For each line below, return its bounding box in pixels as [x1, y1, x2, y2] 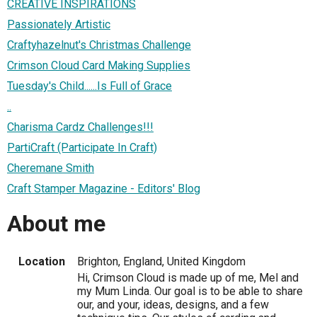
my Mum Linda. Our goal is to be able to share [77, 284, 303, 298]
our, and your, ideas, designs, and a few [77, 297, 269, 311]
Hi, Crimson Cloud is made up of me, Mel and [77, 270, 299, 284]
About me [7, 210, 105, 238]
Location [18, 254, 65, 268]
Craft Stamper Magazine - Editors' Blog [7, 181, 200, 195]
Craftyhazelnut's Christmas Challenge [7, 38, 191, 52]
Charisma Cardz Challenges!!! [7, 120, 154, 134]
